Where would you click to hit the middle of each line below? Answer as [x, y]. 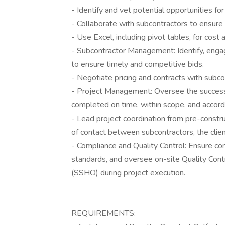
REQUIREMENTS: [103, 213]
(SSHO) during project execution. [128, 173]
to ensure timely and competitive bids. [138, 64]
